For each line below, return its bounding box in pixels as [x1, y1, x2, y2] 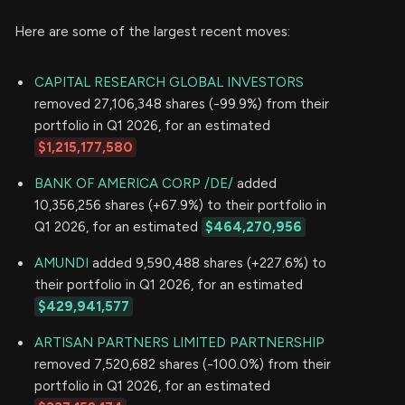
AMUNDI [34, 254, 89, 271]
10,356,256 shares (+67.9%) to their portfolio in [34, 196, 326, 213]
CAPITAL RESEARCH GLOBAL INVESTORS [34, 73, 304, 90]
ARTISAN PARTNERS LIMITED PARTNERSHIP [34, 334, 325, 351]
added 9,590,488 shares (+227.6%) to [89, 254, 326, 271]
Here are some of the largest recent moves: [14, 23, 290, 40]
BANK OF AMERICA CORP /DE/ [34, 174, 233, 192]
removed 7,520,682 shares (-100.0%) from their [34, 355, 331, 372]
